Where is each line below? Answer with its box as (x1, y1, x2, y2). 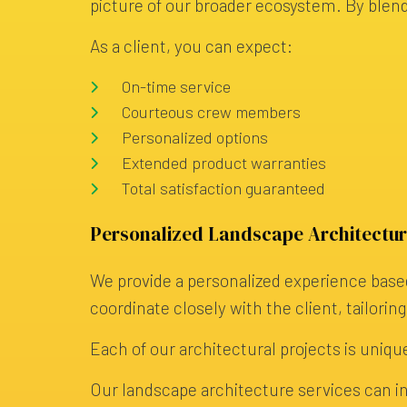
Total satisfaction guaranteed (122, 177, 326, 198)
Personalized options (122, 126, 269, 147)
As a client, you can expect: (90, 35, 293, 56)
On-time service (122, 75, 232, 96)
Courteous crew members (122, 101, 302, 122)
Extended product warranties (122, 152, 327, 173)
